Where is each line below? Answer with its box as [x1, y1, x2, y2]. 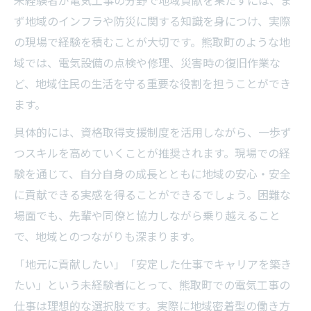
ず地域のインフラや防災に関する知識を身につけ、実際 [14, 15, 291, 28]
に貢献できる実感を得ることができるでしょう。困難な [14, 188, 291, 202]
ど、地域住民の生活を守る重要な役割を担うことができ [14, 77, 291, 91]
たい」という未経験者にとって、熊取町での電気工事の [14, 278, 290, 292]
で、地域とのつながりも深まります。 [14, 230, 201, 244]
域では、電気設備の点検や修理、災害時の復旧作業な [14, 56, 280, 70]
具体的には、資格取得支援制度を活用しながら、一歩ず [14, 126, 292, 140]
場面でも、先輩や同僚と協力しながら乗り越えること [14, 209, 280, 223]
